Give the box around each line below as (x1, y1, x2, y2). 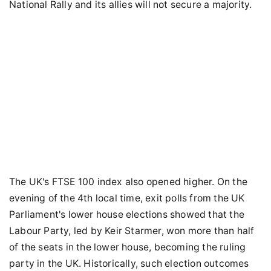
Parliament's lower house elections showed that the (9, 209, 245, 220)
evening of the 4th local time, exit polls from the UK (9, 192, 245, 204)
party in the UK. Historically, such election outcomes (9, 258, 249, 269)
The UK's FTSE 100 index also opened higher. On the (9, 176, 248, 188)
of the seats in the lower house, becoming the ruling (9, 241, 246, 253)
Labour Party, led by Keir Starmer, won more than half (9, 225, 255, 237)
